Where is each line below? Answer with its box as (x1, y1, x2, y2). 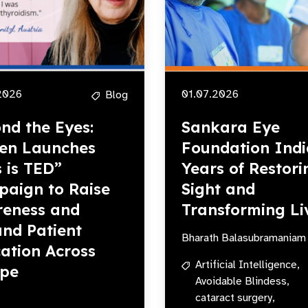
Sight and (181, 179, 255, 199)
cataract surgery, (195, 291, 275, 305)
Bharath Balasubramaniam (181, 231, 306, 245)
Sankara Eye (181, 118, 280, 137)
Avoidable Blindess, (195, 274, 289, 288)
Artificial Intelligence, (195, 258, 300, 272)
